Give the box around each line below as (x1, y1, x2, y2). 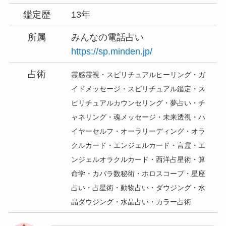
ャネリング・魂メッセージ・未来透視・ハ (71, 112, 206, 121)
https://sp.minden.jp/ (71, 46, 153, 56)
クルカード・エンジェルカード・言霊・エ (71, 141, 206, 149)
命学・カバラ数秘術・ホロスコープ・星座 (71, 169, 206, 178)
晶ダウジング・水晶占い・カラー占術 (71, 197, 192, 206)
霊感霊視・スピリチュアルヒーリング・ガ (71, 70, 206, 79)
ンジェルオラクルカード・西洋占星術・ (71, 155, 199, 163)
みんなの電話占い (71, 32, 144, 42)
